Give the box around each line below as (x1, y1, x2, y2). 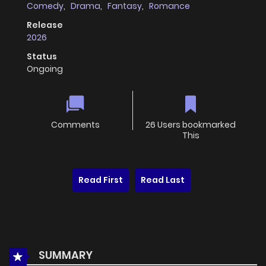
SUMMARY (36, 248, 93, 263)
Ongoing (27, 63, 63, 75)
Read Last (141, 174, 185, 186)
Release (27, 19, 63, 31)
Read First (78, 174, 123, 186)
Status (27, 50, 57, 63)
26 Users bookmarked (145, 119, 236, 131)
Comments (50, 119, 100, 131)
